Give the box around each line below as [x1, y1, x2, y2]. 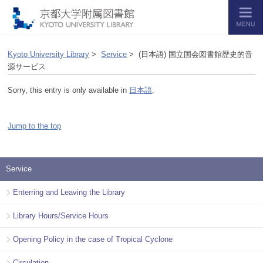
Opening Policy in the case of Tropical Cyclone [13, 234, 173, 244]
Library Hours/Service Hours [13, 211, 109, 220]
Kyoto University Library [8, 50, 90, 59]
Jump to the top [8, 122, 62, 131]
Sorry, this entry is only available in [8, 86, 130, 95]
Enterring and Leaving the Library [13, 187, 125, 197]
